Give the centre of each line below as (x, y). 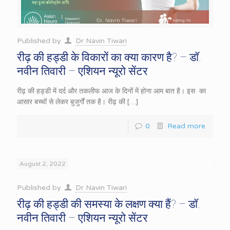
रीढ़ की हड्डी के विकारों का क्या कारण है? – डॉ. (109, 57)
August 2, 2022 (43, 164)
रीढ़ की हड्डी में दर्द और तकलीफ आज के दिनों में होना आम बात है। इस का (111, 91)
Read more (186, 126)
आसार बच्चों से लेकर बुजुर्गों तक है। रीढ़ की (71, 102)
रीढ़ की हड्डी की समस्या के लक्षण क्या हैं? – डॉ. (109, 204)
